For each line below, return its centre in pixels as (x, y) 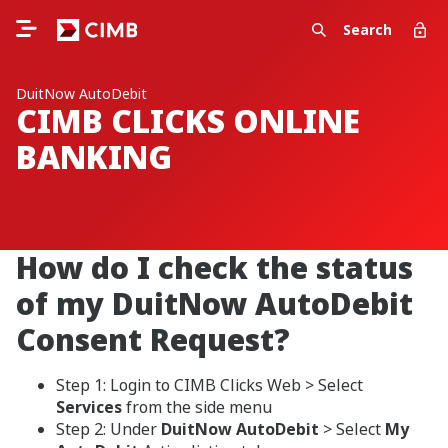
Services (89, 407)
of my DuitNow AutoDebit (214, 303)
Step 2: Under (108, 429)
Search (367, 29)
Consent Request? (153, 339)
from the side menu (197, 407)
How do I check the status (214, 267)
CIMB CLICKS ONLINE (188, 120)
